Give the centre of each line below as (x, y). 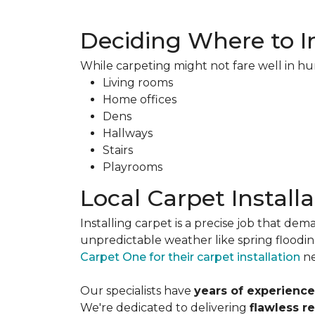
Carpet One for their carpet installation (190, 257)
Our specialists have (137, 291)
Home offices (140, 99)
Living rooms (138, 83)
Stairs (118, 150)
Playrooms (133, 167)
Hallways (128, 133)
